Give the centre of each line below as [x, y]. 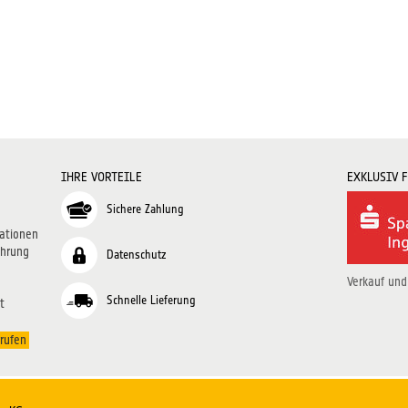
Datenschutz [137, 255]
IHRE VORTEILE [102, 177]
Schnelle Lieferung [152, 300]
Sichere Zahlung [146, 209]
